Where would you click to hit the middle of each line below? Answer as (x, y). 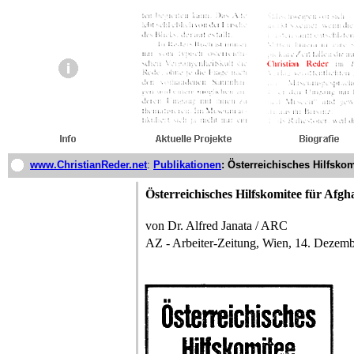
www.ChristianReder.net (88, 165)
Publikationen (187, 165)
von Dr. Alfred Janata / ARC (217, 226)
